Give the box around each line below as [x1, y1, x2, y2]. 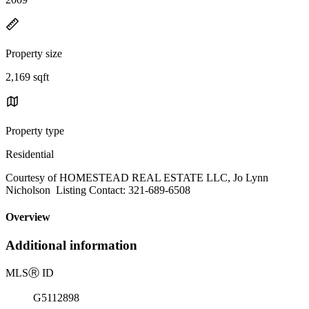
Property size [6, 47, 62, 59]
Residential [6, 148, 54, 160]
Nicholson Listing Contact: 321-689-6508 [6, 183, 190, 196]
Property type [6, 124, 64, 137]
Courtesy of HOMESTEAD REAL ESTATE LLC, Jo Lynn [6, 171, 268, 183]
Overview [6, 211, 50, 223]
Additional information [6, 238, 137, 253]
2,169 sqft [6, 70, 49, 83]
